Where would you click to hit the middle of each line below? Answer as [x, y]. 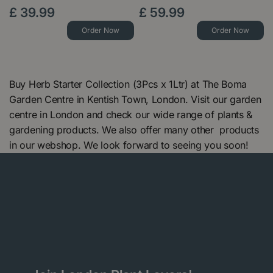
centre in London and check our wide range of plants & [131, 114]
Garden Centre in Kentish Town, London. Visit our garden [135, 99]
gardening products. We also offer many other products [134, 129]
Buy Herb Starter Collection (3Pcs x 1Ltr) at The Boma [128, 84]
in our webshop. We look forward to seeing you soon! [129, 145]
